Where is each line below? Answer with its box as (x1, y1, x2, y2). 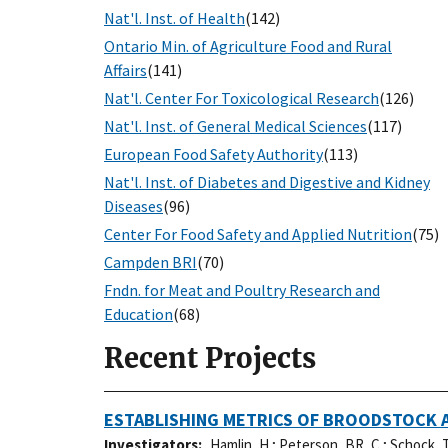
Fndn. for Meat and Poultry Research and (104, 280, 380, 301)
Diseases (104, 196, 163, 217)
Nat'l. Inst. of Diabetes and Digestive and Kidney (104, 172, 430, 193)
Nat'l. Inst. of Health (104, 8, 245, 29)
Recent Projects (104, 341, 316, 376)
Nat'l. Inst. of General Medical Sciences (104, 116, 367, 137)
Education (104, 304, 173, 325)
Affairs (104, 60, 147, 81)
